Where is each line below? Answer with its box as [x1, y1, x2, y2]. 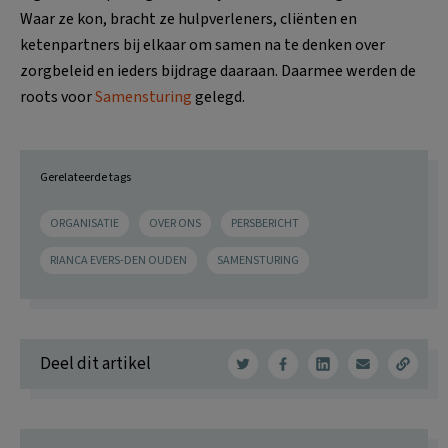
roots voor [20, 86, 95, 109]
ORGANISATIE [50, 215, 119, 233]
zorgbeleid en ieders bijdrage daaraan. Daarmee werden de [20, 60, 416, 83]
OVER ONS [149, 215, 201, 233]
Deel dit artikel [40, 351, 151, 376]
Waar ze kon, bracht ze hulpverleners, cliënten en [20, 8, 357, 31]
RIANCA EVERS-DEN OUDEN [50, 252, 187, 270]
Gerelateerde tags [40, 169, 131, 187]
